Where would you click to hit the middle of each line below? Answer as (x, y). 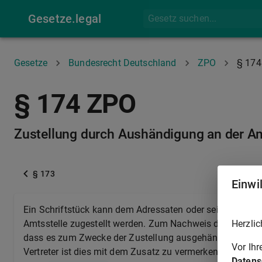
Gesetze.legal (65, 19)
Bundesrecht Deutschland (123, 63)
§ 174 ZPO (75, 104)
